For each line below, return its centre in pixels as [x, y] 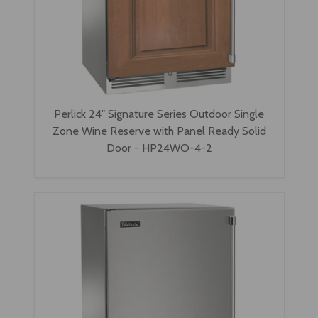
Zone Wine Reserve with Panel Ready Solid [159, 131]
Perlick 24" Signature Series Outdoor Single [159, 114]
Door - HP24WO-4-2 [159, 148]
